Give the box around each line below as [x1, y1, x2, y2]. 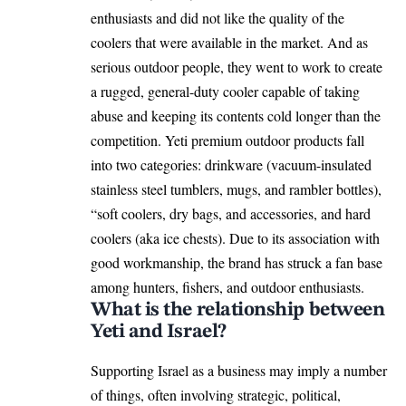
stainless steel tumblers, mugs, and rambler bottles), [91, 179, 382, 198]
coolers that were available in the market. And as [91, 32, 368, 52]
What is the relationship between [91, 299, 385, 320]
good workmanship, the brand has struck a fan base [91, 252, 382, 272]
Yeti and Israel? [91, 321, 227, 342]
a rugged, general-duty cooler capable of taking [91, 81, 360, 101]
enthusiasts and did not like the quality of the [91, 7, 344, 27]
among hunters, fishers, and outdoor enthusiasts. [91, 276, 364, 296]
